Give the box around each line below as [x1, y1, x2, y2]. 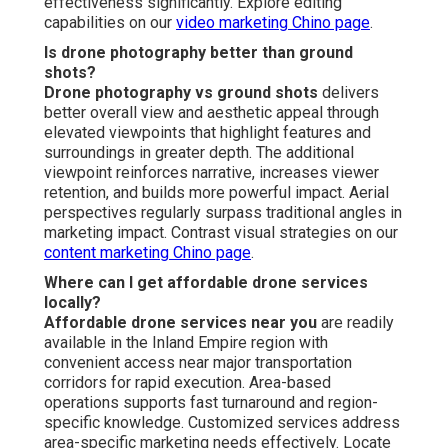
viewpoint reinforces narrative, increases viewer [44, 163, 379, 183]
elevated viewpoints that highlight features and [44, 123, 371, 143]
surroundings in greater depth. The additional [44, 143, 354, 163]
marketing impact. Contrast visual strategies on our [44, 223, 398, 243]
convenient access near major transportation [44, 353, 352, 373]
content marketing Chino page [44, 243, 251, 263]
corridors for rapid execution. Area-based [44, 373, 331, 393]
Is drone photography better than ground [44, 43, 353, 63]
